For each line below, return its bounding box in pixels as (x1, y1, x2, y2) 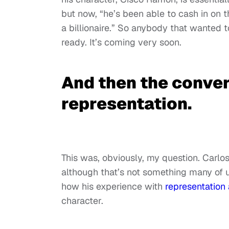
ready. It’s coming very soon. (61, 36, 181, 49)
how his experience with (61, 180, 165, 193)
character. (61, 195, 103, 207)
